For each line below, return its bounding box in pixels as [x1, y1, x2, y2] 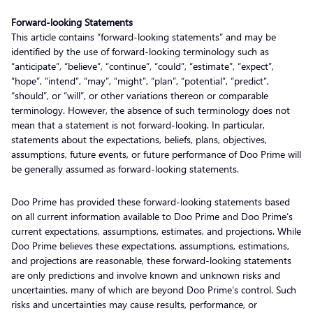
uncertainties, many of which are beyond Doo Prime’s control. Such [11, 282, 296, 296]
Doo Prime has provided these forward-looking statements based [11, 194, 290, 208]
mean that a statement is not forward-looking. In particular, [11, 117, 265, 131]
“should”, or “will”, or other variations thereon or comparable [11, 88, 268, 102]
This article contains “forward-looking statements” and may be [11, 29, 276, 43]
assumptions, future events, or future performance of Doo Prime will [11, 147, 301, 161]
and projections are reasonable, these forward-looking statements [11, 253, 291, 267]
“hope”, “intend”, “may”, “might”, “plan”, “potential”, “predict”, [11, 73, 269, 87]
